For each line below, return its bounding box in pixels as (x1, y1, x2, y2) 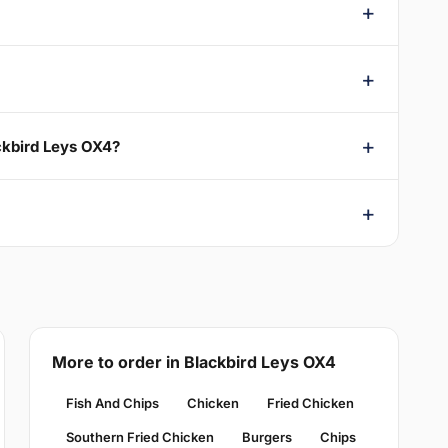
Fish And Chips (65, 395, 159, 412)
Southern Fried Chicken (65, 429, 214, 446)
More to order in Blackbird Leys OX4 (51, 352, 336, 373)
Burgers (241, 429, 292, 446)
